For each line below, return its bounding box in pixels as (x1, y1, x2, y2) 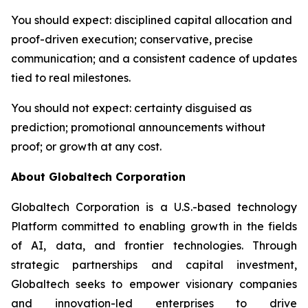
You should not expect (11, 100, 129, 115)
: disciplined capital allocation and (109, 12, 292, 27)
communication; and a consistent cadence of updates (11, 51, 297, 65)
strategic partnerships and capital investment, (11, 257, 297, 272)
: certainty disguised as (129, 100, 252, 115)
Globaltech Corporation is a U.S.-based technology (11, 199, 297, 214)
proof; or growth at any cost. (11, 139, 162, 153)
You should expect (11, 12, 109, 27)
